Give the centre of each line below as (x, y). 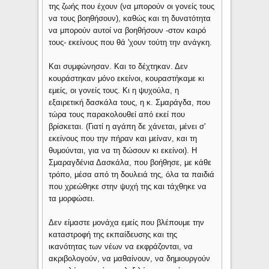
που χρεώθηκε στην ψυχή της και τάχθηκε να (128, 187)
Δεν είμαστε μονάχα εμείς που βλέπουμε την (127, 223)
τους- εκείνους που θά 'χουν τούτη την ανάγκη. (131, 43)
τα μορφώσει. (72, 199)
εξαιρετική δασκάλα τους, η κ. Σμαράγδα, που (130, 103)
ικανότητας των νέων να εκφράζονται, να (121, 247)
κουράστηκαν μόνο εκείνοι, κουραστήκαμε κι (127, 79)
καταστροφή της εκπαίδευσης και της (113, 235)
